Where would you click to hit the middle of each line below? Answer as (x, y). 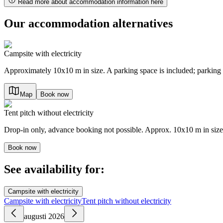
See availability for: (54, 169)
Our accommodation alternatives (88, 23)
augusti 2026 (44, 216)
